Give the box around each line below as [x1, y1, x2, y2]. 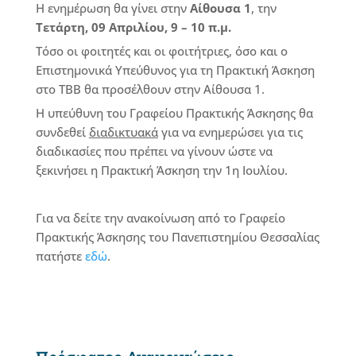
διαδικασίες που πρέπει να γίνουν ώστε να [35, 143, 273, 159]
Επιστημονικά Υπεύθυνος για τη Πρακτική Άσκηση [35, 62, 315, 78]
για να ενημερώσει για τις [157, 124, 303, 140]
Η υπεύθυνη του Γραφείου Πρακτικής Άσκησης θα [35, 105, 313, 121]
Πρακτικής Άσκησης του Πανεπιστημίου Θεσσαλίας [35, 229, 319, 245]
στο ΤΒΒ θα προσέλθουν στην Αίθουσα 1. [35, 81, 265, 97]
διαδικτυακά [88, 124, 158, 140]
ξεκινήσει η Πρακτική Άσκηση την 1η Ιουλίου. [35, 162, 288, 178]
